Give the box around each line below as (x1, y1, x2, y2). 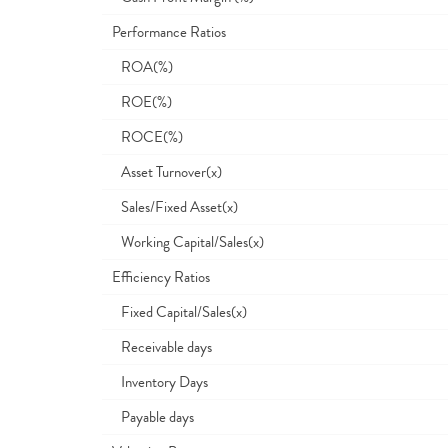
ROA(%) (112, 56, 173, 78)
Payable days (112, 406, 194, 428)
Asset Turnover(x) (112, 161, 222, 183)
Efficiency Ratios (112, 266, 210, 288)
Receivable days (112, 336, 212, 358)
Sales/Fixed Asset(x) (112, 196, 238, 218)
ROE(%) (112, 91, 172, 113)
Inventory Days (112, 371, 208, 393)
